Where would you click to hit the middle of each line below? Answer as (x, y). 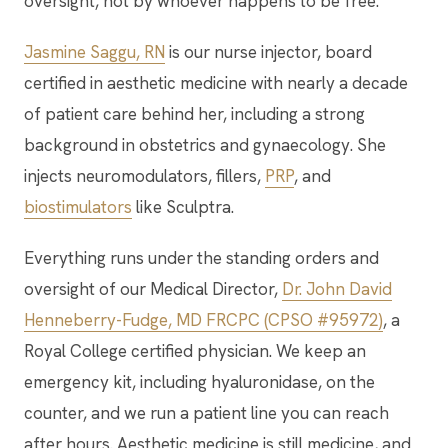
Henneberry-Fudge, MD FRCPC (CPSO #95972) (203, 320)
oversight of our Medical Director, (153, 289)
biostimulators (78, 207)
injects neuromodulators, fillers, (144, 176)
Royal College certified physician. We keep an (195, 351)
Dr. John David (337, 289)
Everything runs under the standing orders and (201, 258)
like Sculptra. (183, 207)
